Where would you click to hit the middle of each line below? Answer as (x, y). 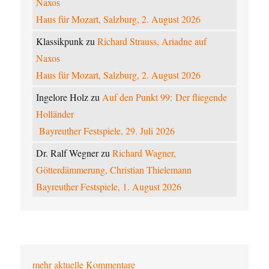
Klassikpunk (60, 41)
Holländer (55, 114)
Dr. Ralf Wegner (68, 153)
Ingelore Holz (62, 97)
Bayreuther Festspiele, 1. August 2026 (109, 187)
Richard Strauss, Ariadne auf (152, 41)
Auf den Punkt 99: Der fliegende (165, 97)
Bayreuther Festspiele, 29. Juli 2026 (106, 131)
